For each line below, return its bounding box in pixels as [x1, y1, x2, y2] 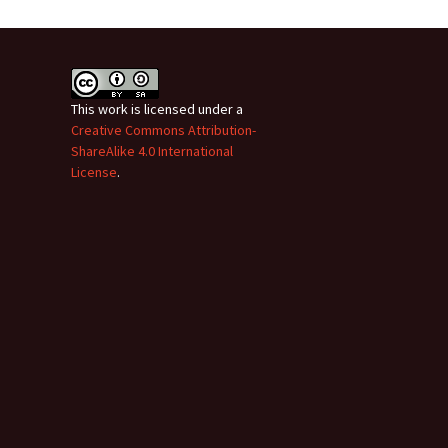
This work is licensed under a [71, 99, 243, 118]
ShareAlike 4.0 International [71, 141, 233, 160]
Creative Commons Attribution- [71, 120, 256, 139]
